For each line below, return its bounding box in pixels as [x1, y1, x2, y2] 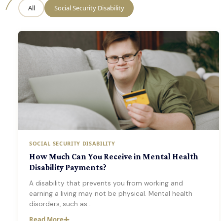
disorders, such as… [29, 200, 92, 208]
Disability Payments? [29, 163, 107, 172]
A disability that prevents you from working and [29, 179, 183, 187]
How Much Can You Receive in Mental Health [29, 152, 198, 161]
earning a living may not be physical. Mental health [29, 189, 192, 198]
